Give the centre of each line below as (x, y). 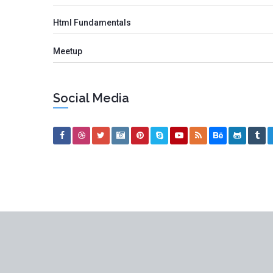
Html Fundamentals (92, 22)
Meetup (68, 51)
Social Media (91, 98)
